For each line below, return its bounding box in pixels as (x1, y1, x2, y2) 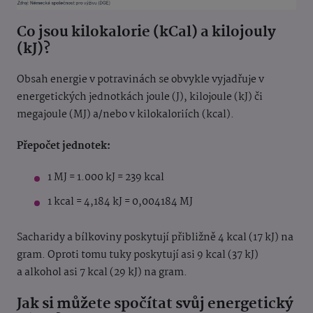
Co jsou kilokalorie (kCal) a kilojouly (17, 20, 276, 44)
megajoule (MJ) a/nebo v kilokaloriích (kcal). (17, 105, 234, 123)
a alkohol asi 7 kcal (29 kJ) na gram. (17, 263, 187, 281)
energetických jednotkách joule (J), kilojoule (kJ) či (17, 88, 263, 105)
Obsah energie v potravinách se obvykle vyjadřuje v (17, 71, 264, 88)
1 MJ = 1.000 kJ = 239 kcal (48, 168, 164, 186)
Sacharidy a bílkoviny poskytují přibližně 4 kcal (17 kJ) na (17, 228, 293, 246)
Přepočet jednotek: (17, 137, 110, 154)
